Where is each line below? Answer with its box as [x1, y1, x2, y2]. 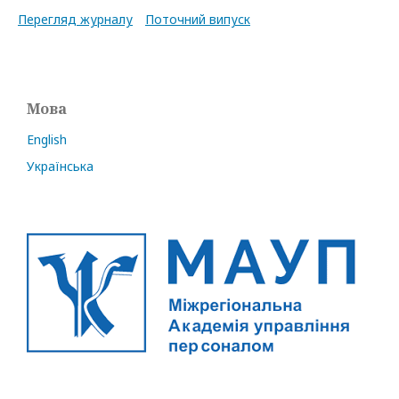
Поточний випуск [145, 11, 250, 28]
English [27, 131, 67, 148]
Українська [27, 158, 94, 175]
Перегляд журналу [18, 11, 133, 28]
